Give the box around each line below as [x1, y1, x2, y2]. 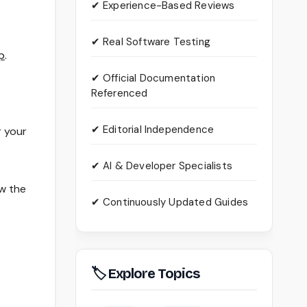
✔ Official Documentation [90, 71, 216, 86]
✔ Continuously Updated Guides [90, 195, 249, 210]
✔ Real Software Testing [90, 35, 211, 49]
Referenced [90, 86, 148, 101]
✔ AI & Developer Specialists [90, 159, 233, 173]
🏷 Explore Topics [90, 265, 199, 282]
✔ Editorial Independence [90, 123, 214, 137]
